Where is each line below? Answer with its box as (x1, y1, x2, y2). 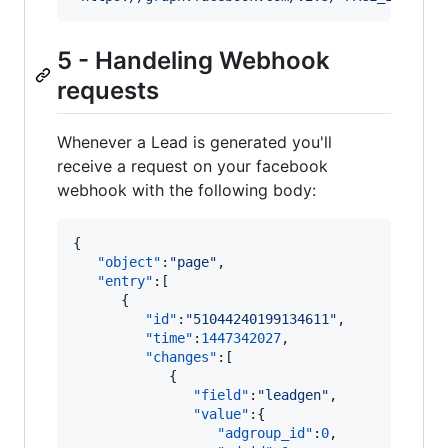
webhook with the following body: (57, 180, 316, 201)
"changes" (145, 349, 217, 366)
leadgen (265, 387, 321, 404)
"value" (193, 406, 249, 423)
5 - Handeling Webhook (57, 45, 330, 75)
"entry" (97, 273, 153, 290)
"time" (145, 330, 193, 347)
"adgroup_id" (217, 425, 313, 442)
